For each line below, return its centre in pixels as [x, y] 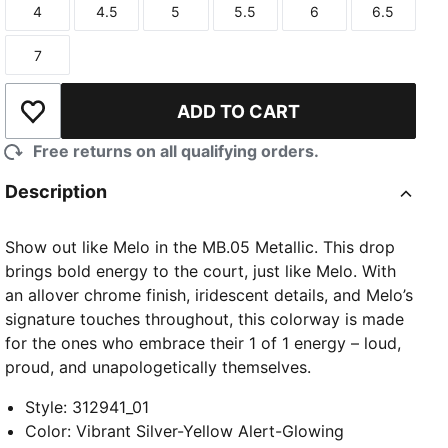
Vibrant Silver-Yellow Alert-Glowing [210, 431]
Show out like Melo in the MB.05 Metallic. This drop [200, 247]
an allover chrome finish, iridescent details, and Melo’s [209, 295]
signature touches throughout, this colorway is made [205, 319]
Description [56, 192]
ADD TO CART [239, 111]
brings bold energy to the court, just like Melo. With [201, 271]
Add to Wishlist [89, 121]
